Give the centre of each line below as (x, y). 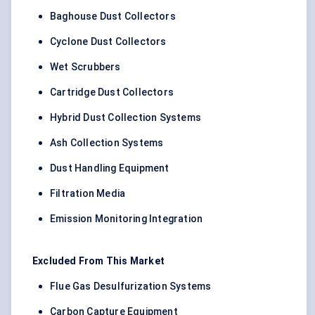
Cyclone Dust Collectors (108, 42)
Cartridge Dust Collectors (112, 92)
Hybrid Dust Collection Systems (126, 118)
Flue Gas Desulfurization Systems (131, 287)
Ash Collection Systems (107, 143)
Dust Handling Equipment (110, 168)
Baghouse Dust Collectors (113, 17)
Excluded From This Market (98, 261)
